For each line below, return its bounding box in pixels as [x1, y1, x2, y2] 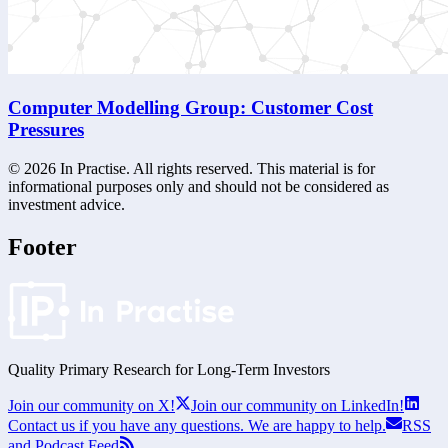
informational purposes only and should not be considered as [8, 177, 389, 195]
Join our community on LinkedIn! [191, 396, 404, 414]
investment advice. [8, 195, 125, 213]
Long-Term [197, 360, 269, 378]
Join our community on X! [8, 396, 175, 414]
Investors [269, 360, 330, 378]
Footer [8, 233, 77, 260]
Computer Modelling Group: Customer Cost [8, 96, 373, 118]
